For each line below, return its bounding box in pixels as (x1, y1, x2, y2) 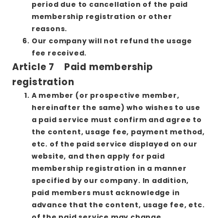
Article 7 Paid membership (12, 60, 153, 73)
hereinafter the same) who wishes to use (31, 102, 200, 112)
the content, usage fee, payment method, (31, 127, 205, 137)
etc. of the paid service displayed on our (31, 139, 198, 149)
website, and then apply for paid (31, 151, 165, 161)
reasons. (31, 23, 68, 34)
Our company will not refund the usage (31, 36, 192, 46)
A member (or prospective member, (31, 90, 180, 100)
